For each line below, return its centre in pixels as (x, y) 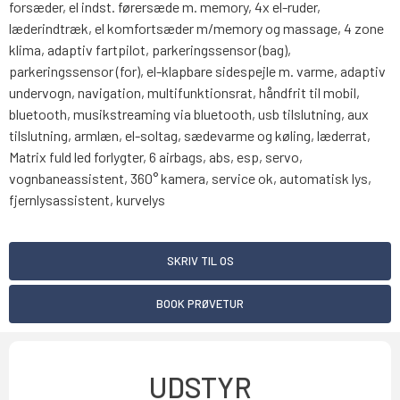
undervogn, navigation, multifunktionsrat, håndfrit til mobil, (184, 93)
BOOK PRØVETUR (200, 303)
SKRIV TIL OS (200, 260)
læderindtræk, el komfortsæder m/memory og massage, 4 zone (196, 29)
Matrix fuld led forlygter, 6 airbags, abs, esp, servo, (156, 157)
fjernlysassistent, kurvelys (87, 200)
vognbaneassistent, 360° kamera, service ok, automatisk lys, (190, 179)
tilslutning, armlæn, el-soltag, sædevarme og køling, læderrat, (190, 136)
